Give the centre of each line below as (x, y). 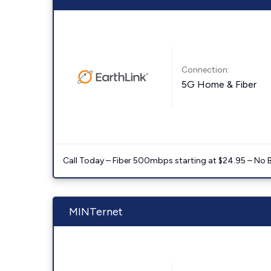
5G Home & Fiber (219, 84)
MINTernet (96, 212)
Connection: (206, 70)
